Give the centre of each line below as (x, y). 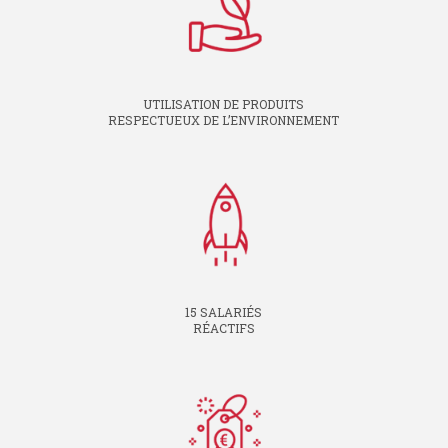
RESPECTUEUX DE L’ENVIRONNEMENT (224, 119)
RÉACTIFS (223, 327)
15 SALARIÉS (224, 311)
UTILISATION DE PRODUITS (224, 103)
